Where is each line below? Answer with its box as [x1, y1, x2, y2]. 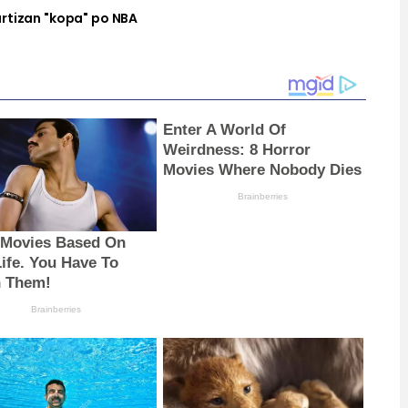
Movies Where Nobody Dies [162, 160, 362, 178]
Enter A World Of [162, 120, 286, 138]
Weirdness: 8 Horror [162, 140, 311, 158]
